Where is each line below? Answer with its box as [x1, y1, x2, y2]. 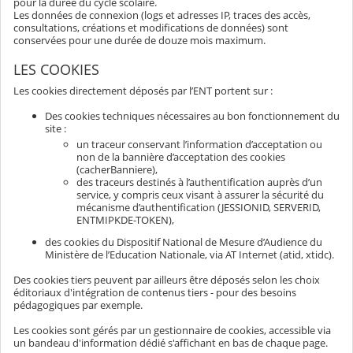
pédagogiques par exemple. [13, 298, 143, 313]
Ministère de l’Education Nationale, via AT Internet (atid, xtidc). [45, 247, 334, 262]
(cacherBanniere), [76, 162, 158, 176]
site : [45, 121, 66, 136]
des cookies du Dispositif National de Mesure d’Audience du [45, 235, 322, 250]
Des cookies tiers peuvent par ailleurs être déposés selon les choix [13, 273, 320, 288]
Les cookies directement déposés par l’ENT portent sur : [13, 84, 273, 98]
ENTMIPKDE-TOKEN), [76, 212, 174, 227]
